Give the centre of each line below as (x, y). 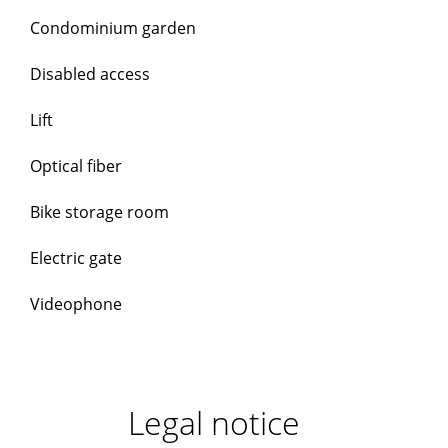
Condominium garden (113, 28)
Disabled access (90, 74)
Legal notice (214, 422)
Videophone (76, 304)
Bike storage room (99, 212)
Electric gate (76, 258)
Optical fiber (76, 166)
